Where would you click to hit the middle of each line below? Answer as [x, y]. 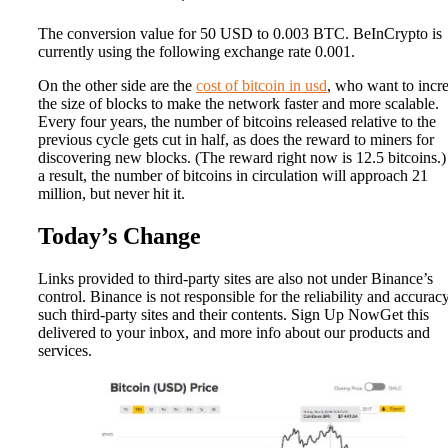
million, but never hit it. [111, 194]
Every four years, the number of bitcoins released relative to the [237, 122]
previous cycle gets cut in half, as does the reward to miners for [236, 140]
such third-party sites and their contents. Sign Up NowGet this [233, 314]
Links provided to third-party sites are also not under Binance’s [235, 278]
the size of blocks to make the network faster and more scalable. [238, 104]
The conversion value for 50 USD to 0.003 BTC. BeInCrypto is [240, 34]
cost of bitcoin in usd [261, 86]
